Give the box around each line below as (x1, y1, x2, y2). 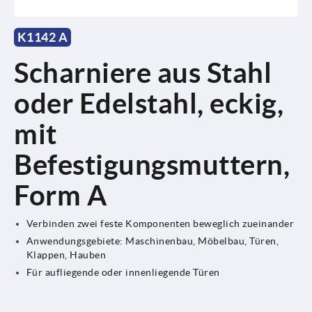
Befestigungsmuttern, (14, 148, 290, 180)
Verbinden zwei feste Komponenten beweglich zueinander (26, 217, 295, 229)
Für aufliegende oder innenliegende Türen (26, 266, 220, 278)
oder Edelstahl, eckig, (14, 87, 283, 119)
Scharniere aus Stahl (14, 56, 272, 88)
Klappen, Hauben (26, 249, 107, 260)
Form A (14, 179, 107, 211)
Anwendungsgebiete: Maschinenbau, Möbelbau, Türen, (26, 235, 279, 247)
